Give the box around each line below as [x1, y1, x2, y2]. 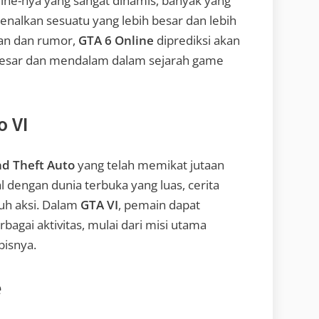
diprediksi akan [154, 32, 240, 49]
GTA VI [80, 196, 118, 213]
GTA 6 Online [78, 32, 154, 49]
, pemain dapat [118, 196, 200, 213]
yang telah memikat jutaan [75, 156, 224, 173]
